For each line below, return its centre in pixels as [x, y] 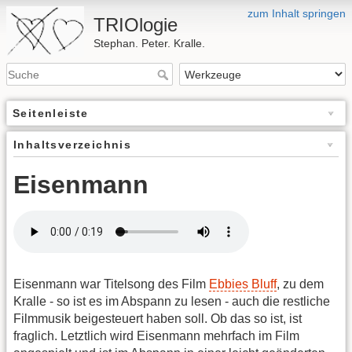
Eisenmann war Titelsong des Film [111, 284]
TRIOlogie [136, 25]
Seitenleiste [51, 114]
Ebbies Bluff [243, 284]
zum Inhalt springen [297, 13]
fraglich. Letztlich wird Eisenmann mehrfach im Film [156, 335]
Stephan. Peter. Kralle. [150, 43]
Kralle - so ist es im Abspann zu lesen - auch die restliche [172, 301]
